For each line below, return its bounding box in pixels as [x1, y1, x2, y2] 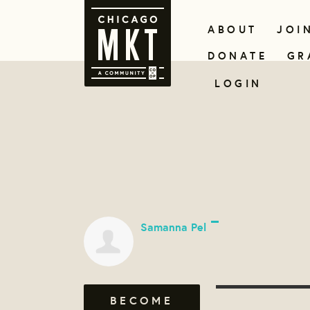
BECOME [110, 292, 174, 308]
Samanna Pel [140, 219, 206, 235]
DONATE [208, 48, 267, 63]
